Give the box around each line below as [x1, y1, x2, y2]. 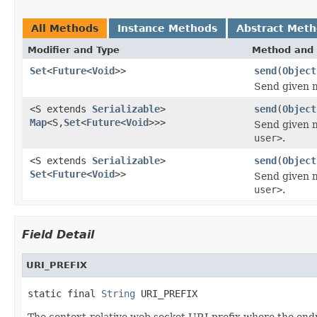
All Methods [31, 22, 98, 34]
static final [28, 287, 101, 299]
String [101, 287, 135, 299]
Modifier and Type [28, 44, 120, 55]
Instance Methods [117, 22, 217, 34]
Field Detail [22, 227, 94, 241]
